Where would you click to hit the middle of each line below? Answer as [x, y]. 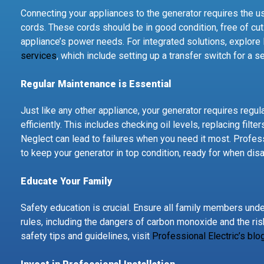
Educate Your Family [66, 181]
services [39, 55]
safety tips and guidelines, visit [85, 236]
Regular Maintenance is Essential [96, 84]
